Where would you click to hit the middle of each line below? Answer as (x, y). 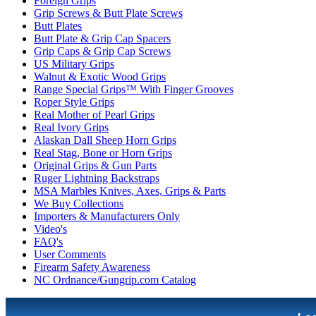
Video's (50, 229)
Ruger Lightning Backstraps (97, 178)
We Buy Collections (79, 203)
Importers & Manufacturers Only (107, 216)
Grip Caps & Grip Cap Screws (102, 51)
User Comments (70, 254)
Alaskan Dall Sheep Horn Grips (105, 140)
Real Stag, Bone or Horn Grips (103, 153)
